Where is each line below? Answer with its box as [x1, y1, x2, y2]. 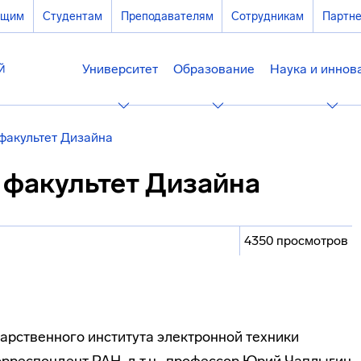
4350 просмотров [244, 233, 348, 248]
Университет [81, 61, 158, 77]
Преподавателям [120, 9, 214, 23]
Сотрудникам [231, 9, 305, 23]
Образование [173, 61, 255, 77]
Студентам [42, 9, 102, 23]
